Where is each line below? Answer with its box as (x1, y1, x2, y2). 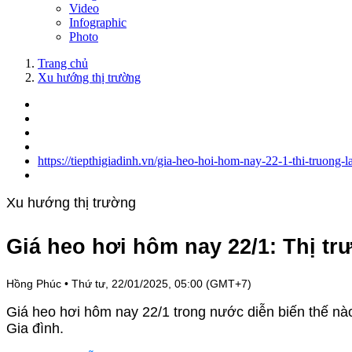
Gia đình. (6, 320, 64, 336)
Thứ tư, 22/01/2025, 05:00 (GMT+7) (71, 277, 251, 290)
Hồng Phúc (6, 277, 64, 290)
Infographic (69, 16, 126, 29)
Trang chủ (38, 57, 88, 70)
